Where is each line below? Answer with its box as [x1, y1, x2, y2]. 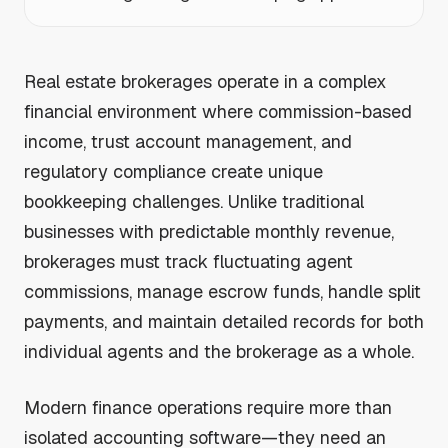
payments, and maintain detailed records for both [24, 310, 424, 333]
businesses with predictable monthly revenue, [24, 220, 394, 243]
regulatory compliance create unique [24, 160, 323, 183]
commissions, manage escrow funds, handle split [24, 280, 421, 303]
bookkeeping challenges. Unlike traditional [24, 190, 364, 213]
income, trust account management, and [24, 130, 352, 153]
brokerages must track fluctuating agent [24, 250, 353, 273]
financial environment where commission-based [24, 100, 412, 123]
